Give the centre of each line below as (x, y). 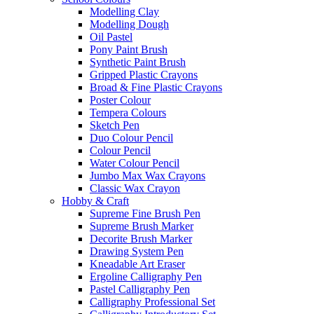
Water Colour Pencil (135, 163)
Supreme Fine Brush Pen (145, 213)
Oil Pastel (111, 37)
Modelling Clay (124, 12)
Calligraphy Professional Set (152, 302)
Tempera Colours (128, 112)
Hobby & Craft (95, 201)
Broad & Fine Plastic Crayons (156, 87)
